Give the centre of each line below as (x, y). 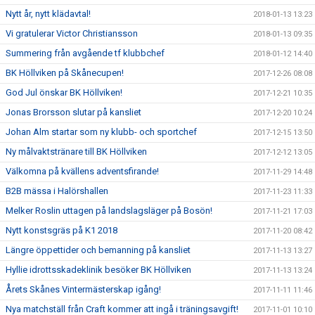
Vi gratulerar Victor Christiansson (72, 33)
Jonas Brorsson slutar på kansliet (73, 112)
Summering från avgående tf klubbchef (85, 53)
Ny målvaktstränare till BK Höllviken (76, 152)
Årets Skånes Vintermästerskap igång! (83, 289)
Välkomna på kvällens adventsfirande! (82, 171)
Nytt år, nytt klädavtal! (48, 14)
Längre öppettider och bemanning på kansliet (98, 250)
